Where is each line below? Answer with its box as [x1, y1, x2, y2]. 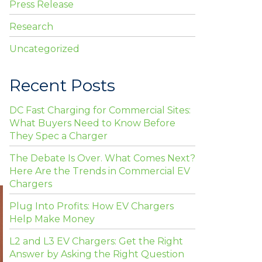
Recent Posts [9, 75, 115, 96]
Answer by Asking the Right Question [9, 249, 184, 260]
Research [9, 21, 53, 33]
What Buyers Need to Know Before [9, 118, 175, 129]
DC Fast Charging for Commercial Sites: [9, 105, 191, 116]
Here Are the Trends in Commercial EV [9, 166, 190, 177]
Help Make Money [9, 213, 95, 225]
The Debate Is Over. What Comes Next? [9, 153, 195, 164]
